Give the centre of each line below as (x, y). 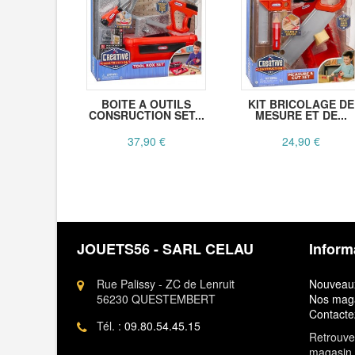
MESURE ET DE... (301, 115)
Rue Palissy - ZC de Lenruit (166, 284)
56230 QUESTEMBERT (156, 299)
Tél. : (111, 326)
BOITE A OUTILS (146, 104)
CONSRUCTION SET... (146, 115)
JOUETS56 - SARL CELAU (165, 249)
